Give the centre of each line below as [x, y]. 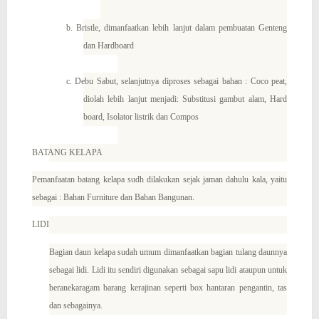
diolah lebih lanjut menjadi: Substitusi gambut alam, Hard [185, 99]
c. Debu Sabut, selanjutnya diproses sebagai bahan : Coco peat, [176, 81]
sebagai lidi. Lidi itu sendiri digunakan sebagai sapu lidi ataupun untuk [168, 270]
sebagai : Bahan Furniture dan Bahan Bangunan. [114, 197]
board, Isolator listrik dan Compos [141, 116]
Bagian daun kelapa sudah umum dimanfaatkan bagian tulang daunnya [168, 252]
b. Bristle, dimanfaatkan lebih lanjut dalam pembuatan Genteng [176, 27]
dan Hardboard [108, 45]
